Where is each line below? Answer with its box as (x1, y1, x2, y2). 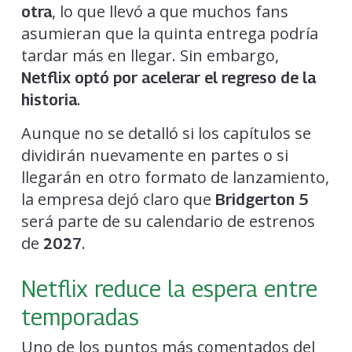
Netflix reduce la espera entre (20, 274, 317, 302)
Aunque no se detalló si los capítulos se (20, 122, 311, 144)
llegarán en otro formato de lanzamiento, (20, 166, 329, 188)
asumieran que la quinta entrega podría (20, 22, 318, 44)
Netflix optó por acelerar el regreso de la (20, 68, 316, 87)
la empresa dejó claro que (20, 188, 215, 210)
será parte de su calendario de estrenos (20, 210, 315, 232)
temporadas (20, 302, 139, 330)
